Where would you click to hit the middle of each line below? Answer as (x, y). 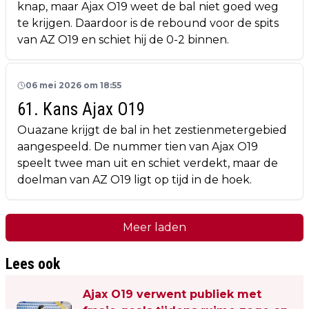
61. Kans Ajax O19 (81, 110)
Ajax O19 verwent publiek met (172, 295)
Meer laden (154, 228)
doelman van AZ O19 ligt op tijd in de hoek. (136, 180)
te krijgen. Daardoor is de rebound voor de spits (148, 23)
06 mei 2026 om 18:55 (73, 86)
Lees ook (33, 264)
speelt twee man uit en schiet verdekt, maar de (148, 163)
